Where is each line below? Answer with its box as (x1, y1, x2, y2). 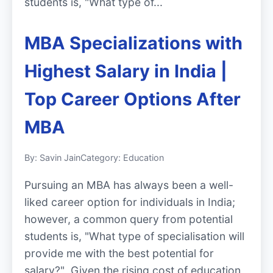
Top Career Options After (24, 88, 241, 110)
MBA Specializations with (24, 32, 243, 54)
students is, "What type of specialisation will (24, 230, 244, 243)
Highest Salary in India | (24, 60, 227, 82)
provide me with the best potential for (24, 247, 214, 260)
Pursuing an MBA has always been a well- (24, 179, 233, 192)
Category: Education (80, 152, 164, 163)
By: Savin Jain (24, 152, 80, 163)
